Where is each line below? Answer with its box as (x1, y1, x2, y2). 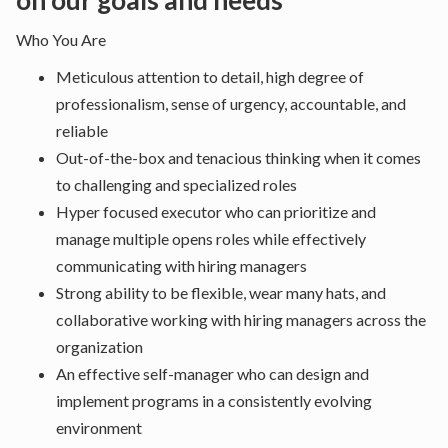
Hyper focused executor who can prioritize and (56, 202, 376, 221)
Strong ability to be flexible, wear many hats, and (56, 283, 386, 302)
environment (56, 418, 142, 437)
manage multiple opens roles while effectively (56, 229, 366, 248)
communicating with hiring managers (56, 256, 307, 275)
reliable (56, 121, 108, 140)
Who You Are (16, 30, 106, 49)
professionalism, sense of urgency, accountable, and (56, 94, 406, 113)
